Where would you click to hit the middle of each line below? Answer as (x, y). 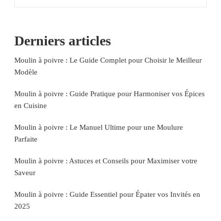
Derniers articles (63, 41)
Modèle (26, 72)
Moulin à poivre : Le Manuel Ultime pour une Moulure (99, 128)
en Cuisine (31, 106)
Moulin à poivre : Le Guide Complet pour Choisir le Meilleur (108, 60)
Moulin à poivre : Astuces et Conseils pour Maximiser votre (106, 161)
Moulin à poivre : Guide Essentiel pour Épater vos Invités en (107, 195)
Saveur (25, 173)
